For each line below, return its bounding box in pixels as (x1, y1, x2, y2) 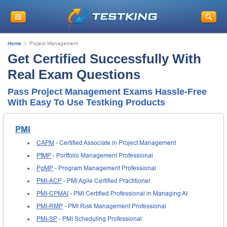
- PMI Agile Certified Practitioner (62, 177, 150, 184)
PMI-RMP (36, 202, 63, 210)
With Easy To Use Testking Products (8, 97, 165, 107)
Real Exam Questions (8, 66, 140, 82)
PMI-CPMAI (36, 190, 68, 197)
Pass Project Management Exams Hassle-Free (8, 86, 207, 97)
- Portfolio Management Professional (51, 152, 153, 159)
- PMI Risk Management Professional (63, 202, 166, 210)
